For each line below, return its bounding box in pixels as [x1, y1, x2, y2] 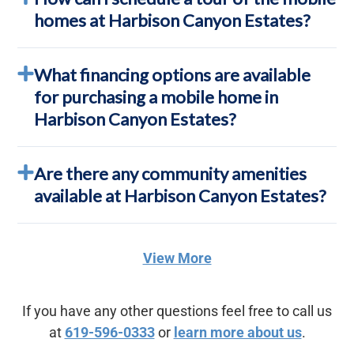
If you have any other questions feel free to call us [22, 302, 332, 319]
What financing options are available [34, 63, 311, 85]
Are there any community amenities [34, 162, 307, 184]
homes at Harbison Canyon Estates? [34, 9, 311, 31]
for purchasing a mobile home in [34, 85, 279, 107]
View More [142, 249, 212, 266]
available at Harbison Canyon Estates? [34, 184, 327, 206]
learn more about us [173, 323, 302, 341]
